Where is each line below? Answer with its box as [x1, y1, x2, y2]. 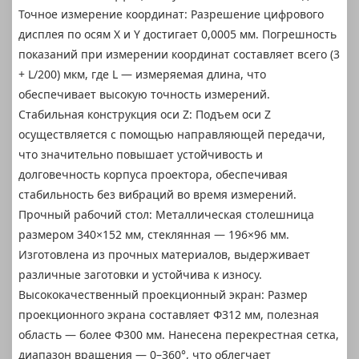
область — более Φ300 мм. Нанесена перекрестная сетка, [18, 326, 339, 342]
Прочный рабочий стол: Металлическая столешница [18, 206, 314, 222]
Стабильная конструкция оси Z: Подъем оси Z [18, 106, 271, 122]
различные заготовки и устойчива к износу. [18, 266, 262, 282]
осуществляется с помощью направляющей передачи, [18, 126, 325, 142]
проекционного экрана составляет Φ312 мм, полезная [18, 306, 319, 322]
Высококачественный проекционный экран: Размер [18, 286, 308, 302]
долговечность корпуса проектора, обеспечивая [18, 166, 288, 182]
